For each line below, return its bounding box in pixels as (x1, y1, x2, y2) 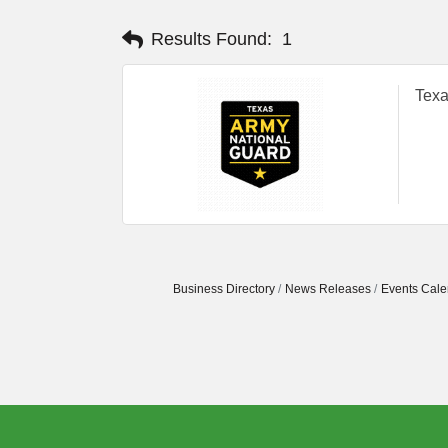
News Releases (284, 282, 371, 297)
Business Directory (172, 282, 275, 297)
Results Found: (151, 29, 272, 50)
